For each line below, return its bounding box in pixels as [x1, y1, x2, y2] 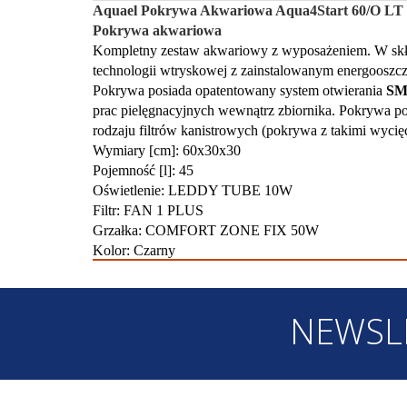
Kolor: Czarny [93, 243, 175, 258]
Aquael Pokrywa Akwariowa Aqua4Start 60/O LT [93, 3, 403, 18]
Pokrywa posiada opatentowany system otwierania [93, 83, 386, 98]
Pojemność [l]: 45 [93, 163, 194, 178]
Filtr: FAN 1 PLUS [93, 203, 203, 218]
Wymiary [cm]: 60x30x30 [93, 143, 241, 158]
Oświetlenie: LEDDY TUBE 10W [93, 183, 293, 198]
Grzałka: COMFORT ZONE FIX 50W [93, 223, 319, 238]
